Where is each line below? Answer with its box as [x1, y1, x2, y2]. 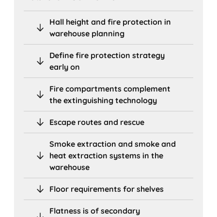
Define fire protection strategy [49, 50, 165, 60]
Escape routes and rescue [49, 117, 145, 127]
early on [49, 62, 80, 72]
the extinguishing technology [49, 95, 157, 105]
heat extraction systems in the [49, 150, 164, 160]
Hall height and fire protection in [49, 16, 171, 27]
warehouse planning [49, 28, 125, 38]
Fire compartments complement [49, 83, 171, 93]
